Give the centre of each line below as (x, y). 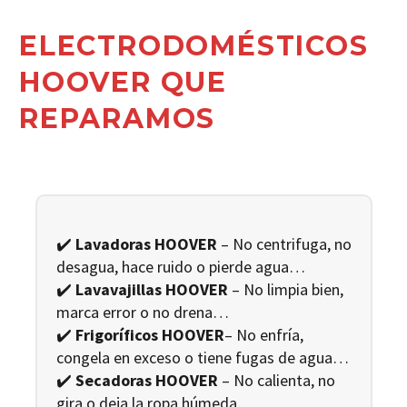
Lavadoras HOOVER (146, 243)
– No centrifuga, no (284, 243)
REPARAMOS (118, 118)
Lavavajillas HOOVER (151, 289)
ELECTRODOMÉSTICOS (194, 45)
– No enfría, (263, 334)
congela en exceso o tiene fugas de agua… (202, 357)
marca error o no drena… (142, 312)
